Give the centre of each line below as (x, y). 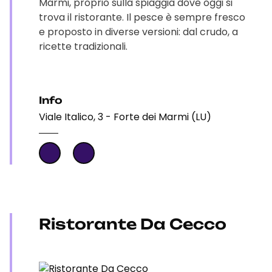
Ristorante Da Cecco (133, 224)
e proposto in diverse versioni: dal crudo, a (138, 32)
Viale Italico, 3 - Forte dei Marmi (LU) (125, 117)
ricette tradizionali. (83, 46)
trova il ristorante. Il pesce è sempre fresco (142, 17)
